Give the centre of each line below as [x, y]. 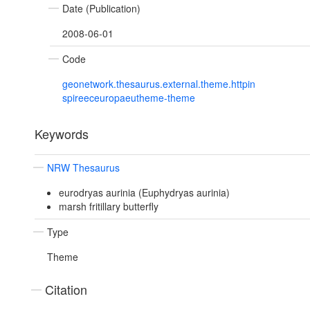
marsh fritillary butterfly [108, 207]
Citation [66, 290]
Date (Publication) [101, 9]
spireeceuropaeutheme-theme [129, 98]
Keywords [62, 134]
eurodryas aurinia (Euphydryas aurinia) [144, 193]
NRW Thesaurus [83, 168]
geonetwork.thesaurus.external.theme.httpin [159, 84]
